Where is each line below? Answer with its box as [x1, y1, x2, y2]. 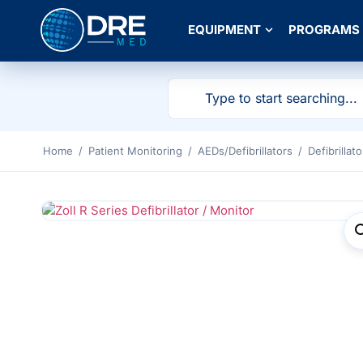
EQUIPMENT [188, 22, 261, 38]
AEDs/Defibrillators [198, 143, 293, 157]
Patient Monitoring [88, 143, 182, 157]
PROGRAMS [288, 22, 360, 38]
